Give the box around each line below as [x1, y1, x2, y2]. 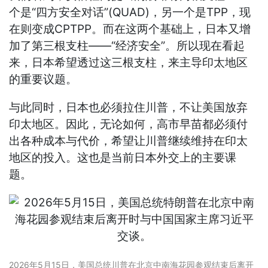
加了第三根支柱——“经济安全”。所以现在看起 [9, 39, 245, 53]
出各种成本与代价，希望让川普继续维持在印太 [9, 134, 248, 148]
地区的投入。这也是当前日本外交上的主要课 [9, 151, 237, 165]
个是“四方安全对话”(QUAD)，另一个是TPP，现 [9, 5, 251, 20]
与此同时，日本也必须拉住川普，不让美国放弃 [9, 100, 248, 115]
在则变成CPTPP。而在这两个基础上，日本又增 [9, 22, 251, 36]
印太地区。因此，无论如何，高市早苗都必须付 [9, 117, 248, 132]
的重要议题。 [9, 72, 78, 87]
